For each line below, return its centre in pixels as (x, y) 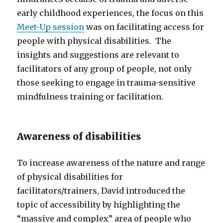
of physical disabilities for (70, 176)
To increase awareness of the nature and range (111, 163)
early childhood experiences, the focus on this (111, 13)
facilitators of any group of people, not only (105, 68)
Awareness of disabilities (79, 136)
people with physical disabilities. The (94, 41)
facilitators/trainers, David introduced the (101, 190)
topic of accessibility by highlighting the (99, 204)
